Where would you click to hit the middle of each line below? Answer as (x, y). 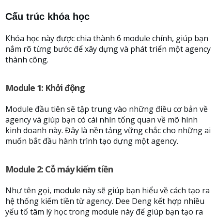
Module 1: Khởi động (45, 88)
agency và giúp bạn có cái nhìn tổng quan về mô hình (101, 120)
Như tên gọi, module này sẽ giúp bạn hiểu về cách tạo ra (108, 190)
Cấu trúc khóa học (47, 16)
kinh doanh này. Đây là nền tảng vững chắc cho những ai (108, 130)
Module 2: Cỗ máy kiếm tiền (59, 169)
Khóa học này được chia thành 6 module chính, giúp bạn (107, 38)
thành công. (27, 60)
